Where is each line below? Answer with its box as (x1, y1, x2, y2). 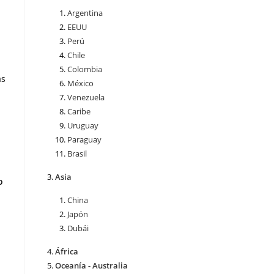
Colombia (67, 64, 102, 75)
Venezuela (67, 92, 105, 103)
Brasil (67, 148, 87, 160)
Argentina (67, 7, 103, 19)
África (55, 246, 78, 257)
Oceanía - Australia (55, 260, 128, 272)
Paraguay (67, 134, 102, 146)
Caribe (67, 106, 91, 117)
